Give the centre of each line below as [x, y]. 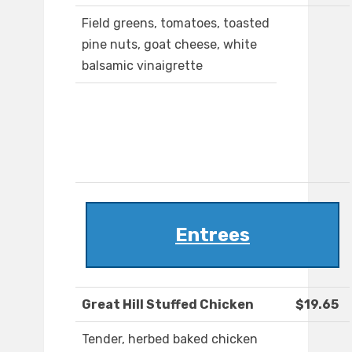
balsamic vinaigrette [142, 66]
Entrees [213, 235]
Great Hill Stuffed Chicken [168, 305]
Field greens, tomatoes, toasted [176, 24]
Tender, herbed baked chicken [170, 339]
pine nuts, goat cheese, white [169, 45]
